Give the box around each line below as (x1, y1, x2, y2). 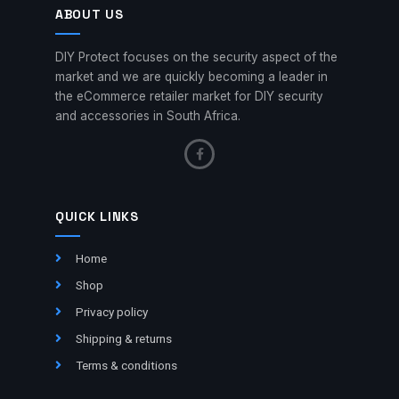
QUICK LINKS (55, 208, 139, 224)
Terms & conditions (75, 357, 177, 372)
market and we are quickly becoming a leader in (55, 69, 328, 85)
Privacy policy (75, 304, 148, 319)
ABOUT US (55, 6, 124, 23)
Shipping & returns (75, 330, 172, 346)
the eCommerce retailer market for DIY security (55, 89, 323, 104)
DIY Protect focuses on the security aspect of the (55, 50, 338, 65)
